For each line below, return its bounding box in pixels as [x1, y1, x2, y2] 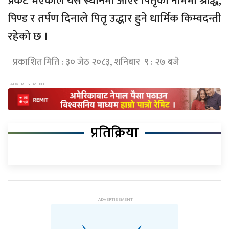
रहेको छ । [8, 27, 49, 47]
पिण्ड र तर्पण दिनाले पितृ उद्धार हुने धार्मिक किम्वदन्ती [8, 9, 221, 29]
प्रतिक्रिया [90, 121, 139, 144]
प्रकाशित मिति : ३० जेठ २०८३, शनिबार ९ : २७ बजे [13, 55, 179, 71]
